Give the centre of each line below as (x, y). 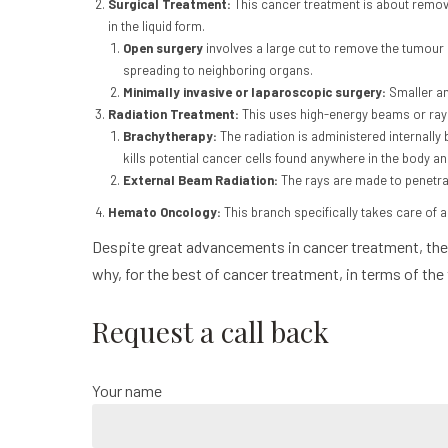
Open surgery (163, 48)
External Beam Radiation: (202, 180)
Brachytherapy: (172, 136)
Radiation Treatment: (174, 114)
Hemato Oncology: (165, 212)
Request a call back (210, 332)
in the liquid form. (156, 26)
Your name (127, 391)
